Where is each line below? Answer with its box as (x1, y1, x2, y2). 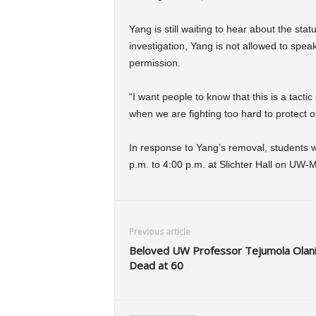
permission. (128, 57, 181, 69)
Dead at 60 (128, 258, 183, 273)
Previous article (128, 226, 190, 238)
